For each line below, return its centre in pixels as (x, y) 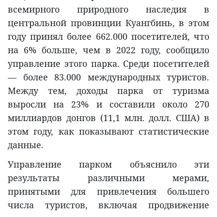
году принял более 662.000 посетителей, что (108, 37)
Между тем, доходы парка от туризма (108, 91)
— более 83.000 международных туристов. (108, 77)
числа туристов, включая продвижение (108, 205)
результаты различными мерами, (108, 178)
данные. (26, 145)
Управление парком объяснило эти (108, 164)
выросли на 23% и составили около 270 (108, 104)
